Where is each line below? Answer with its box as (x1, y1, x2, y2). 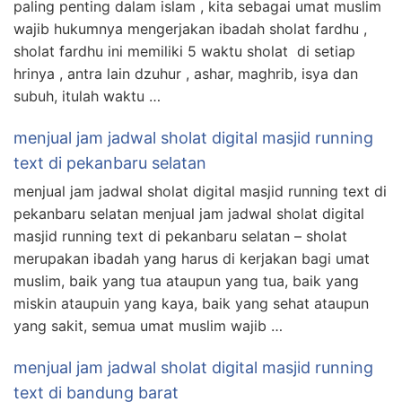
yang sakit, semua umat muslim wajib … (13, 316, 283, 335)
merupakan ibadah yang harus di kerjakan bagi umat (13, 249, 370, 267)
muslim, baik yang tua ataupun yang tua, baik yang (13, 271, 359, 290)
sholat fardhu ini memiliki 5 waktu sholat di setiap (13, 41, 355, 60)
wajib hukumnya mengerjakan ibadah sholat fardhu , (13, 19, 367, 38)
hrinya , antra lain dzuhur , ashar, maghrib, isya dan (13, 64, 358, 83)
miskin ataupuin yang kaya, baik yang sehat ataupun (13, 293, 369, 312)
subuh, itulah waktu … (13, 86, 161, 105)
